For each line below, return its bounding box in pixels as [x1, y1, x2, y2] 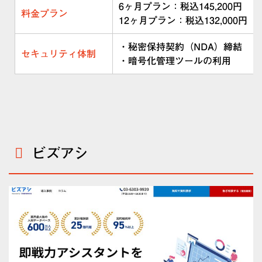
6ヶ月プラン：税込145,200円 [119, 1, 242, 11]
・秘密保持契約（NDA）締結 [119, 42, 242, 51]
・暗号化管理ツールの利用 [119, 56, 231, 65]
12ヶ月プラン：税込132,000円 [119, 15, 247, 25]
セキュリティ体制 [21, 49, 96, 58]
